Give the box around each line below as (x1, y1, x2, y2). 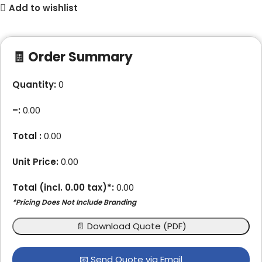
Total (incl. (12, 181, 65, 194)
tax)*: (85, 181, 114, 194)
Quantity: (12, 78, 56, 91)
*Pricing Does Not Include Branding (12, 196, 136, 207)
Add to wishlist (8, 2, 78, 15)
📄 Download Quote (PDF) (75, 219, 187, 232)
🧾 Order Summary (12, 47, 133, 66)
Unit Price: (12, 155, 58, 168)
